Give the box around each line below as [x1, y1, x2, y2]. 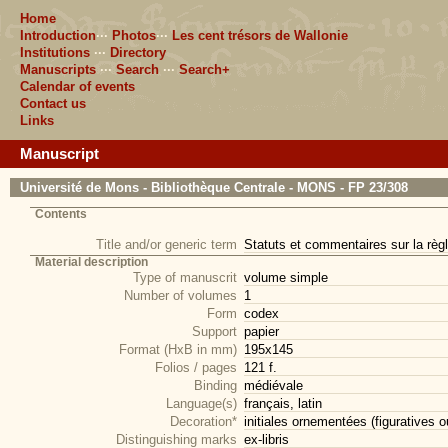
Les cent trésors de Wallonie [172, 28, 348, 43]
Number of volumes [124, 288, 237, 303]
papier [244, 324, 279, 339]
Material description [35, 256, 148, 268]
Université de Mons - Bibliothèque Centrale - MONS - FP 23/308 [20, 180, 408, 195]
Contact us [20, 96, 86, 111]
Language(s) [166, 396, 237, 411]
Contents [35, 208, 87, 220]
